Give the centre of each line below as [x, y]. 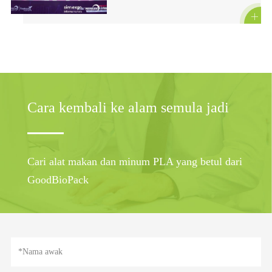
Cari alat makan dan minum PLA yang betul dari [134, 161]
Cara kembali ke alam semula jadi [128, 107]
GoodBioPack [58, 179]
